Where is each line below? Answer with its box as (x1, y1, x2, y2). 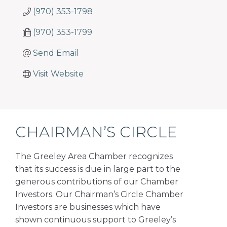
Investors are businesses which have (15, 202, 161, 212)
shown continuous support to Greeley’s (15, 215, 176, 224)
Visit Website (33, 69, 84, 79)
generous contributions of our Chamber (15, 177, 178, 186)
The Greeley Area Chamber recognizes (15, 152, 173, 161)
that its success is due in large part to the (15, 164, 180, 174)
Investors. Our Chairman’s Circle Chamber (15, 190, 183, 199)
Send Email (33, 48, 79, 58)
